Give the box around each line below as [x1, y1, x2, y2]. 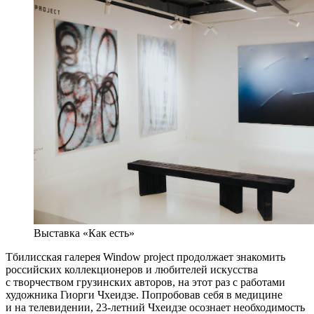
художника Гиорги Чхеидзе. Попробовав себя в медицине [6, 288, 282, 301]
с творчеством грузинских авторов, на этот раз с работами [6, 275, 285, 288]
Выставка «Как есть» [34, 226, 135, 239]
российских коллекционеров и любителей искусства [6, 263, 258, 275]
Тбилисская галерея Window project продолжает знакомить [6, 250, 285, 263]
